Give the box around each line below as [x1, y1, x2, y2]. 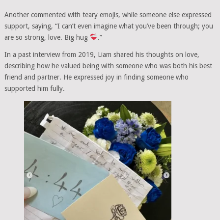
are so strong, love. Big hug [4, 33, 90, 41]
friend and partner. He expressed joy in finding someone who [4, 73, 189, 81]
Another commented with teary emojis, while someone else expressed [4, 10, 212, 19]
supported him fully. [4, 84, 65, 92]
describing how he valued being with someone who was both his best [4, 61, 212, 70]
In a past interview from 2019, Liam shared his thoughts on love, [4, 50, 199, 58]
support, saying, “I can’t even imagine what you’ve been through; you [4, 22, 213, 30]
